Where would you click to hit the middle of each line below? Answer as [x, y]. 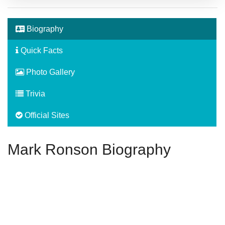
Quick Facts [41, 51]
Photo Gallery [49, 72]
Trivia [34, 94]
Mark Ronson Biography [89, 150]
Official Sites [46, 116]
